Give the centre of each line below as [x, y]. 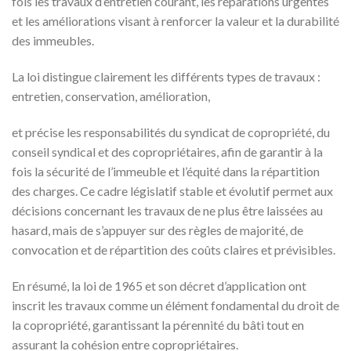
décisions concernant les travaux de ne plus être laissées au [167, 210]
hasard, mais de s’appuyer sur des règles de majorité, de [157, 230]
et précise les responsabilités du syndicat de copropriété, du [171, 132]
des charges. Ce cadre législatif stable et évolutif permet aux [172, 190]
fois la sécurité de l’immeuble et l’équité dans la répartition [166, 171]
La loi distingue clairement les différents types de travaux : [166, 76]
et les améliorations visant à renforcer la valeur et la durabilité [175, 21]
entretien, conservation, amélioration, [111, 96]
